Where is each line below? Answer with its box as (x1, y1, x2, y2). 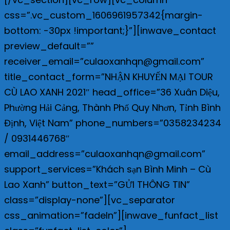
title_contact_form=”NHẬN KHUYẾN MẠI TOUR (4, 70, 213, 83)
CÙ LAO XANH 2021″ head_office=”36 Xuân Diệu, (4, 85, 220, 99)
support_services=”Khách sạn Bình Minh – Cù (4, 162, 211, 176)
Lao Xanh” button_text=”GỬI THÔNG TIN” (4, 178, 190, 191)
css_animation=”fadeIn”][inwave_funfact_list (4, 208, 218, 222)
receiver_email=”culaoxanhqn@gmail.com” (4, 54, 204, 68)
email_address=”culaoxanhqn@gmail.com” (4, 147, 205, 160)
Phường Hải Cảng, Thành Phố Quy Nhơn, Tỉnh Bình (4, 101, 221, 114)
